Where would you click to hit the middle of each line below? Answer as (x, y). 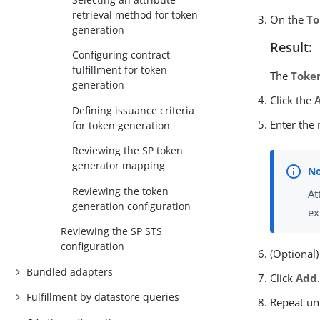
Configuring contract (121, 55)
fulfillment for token (120, 70)
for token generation (121, 125)
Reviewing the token (121, 191)
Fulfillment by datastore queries (103, 297)
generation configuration (132, 206)
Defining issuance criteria (134, 110)
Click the (292, 100)
